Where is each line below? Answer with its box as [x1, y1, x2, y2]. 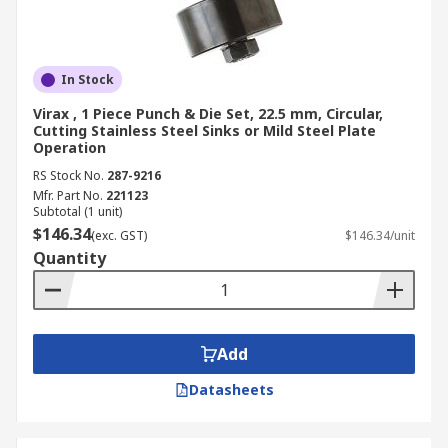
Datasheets [188, 380, 274, 399]
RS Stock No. [33, 167, 104, 184]
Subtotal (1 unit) [33, 203, 122, 220]
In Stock [61, 71, 114, 88]
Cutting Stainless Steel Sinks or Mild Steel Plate [33, 121, 376, 140]
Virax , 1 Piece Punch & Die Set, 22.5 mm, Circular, [33, 104, 383, 123]
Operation [33, 138, 106, 157]
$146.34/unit [345, 227, 415, 244]
